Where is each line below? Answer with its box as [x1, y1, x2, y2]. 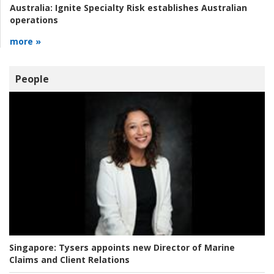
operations [10, 13, 58, 26]
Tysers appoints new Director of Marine [56, 241, 235, 253]
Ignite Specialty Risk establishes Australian [53, 1, 247, 13]
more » [10, 35, 41, 47]
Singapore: [9, 241, 56, 253]
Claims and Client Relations [9, 253, 130, 265]
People [15, 72, 49, 86]
